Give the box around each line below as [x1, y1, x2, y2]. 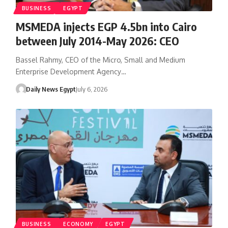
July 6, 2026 [76, 84, 108, 93]
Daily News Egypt [26, 84, 76, 93]
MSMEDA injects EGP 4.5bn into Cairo [15, 19, 197, 34]
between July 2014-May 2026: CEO [15, 33, 179, 48]
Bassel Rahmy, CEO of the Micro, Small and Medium [15, 55, 185, 64]
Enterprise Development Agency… [15, 67, 126, 76]
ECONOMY [63, 220, 94, 227]
